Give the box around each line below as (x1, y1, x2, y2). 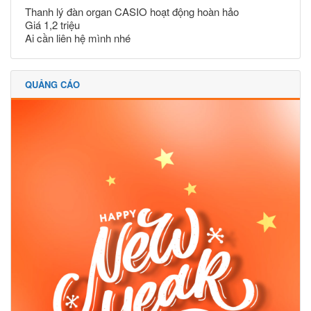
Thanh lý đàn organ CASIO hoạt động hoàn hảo (25, 3, 239, 19)
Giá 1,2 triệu (25, 17, 80, 32)
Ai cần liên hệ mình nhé (25, 30, 131, 45)
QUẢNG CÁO (25, 77, 80, 91)
